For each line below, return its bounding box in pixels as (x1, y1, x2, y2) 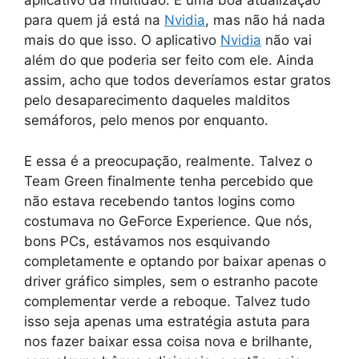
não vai (261, 32, 312, 49)
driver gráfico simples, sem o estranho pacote (24, 272, 318, 289)
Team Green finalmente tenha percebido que (24, 172, 313, 189)
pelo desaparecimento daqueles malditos (24, 92, 290, 109)
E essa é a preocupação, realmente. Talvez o (24, 152, 313, 169)
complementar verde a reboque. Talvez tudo (24, 292, 310, 309)
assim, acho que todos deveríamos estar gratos (24, 72, 331, 89)
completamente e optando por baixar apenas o (24, 252, 326, 269)
